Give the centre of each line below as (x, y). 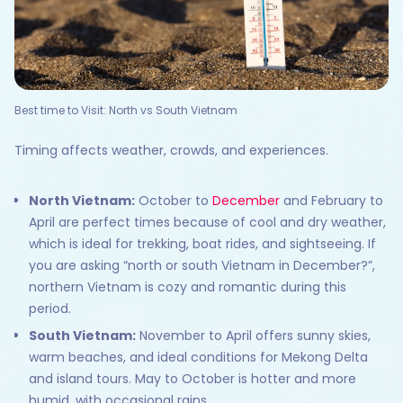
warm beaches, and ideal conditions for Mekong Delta (198, 358)
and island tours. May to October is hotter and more (193, 379)
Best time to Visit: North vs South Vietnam (126, 111)
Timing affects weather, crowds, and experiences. (171, 151)
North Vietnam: (82, 201)
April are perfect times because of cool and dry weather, (207, 223)
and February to (331, 201)
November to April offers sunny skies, (253, 336)
